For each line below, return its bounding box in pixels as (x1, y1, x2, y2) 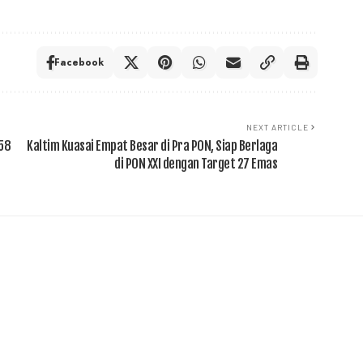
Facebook (54, 55, 105, 70)
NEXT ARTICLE (246, 122, 310, 132)
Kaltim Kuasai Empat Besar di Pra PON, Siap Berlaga (27, 138, 278, 154)
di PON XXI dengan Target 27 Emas (114, 156, 278, 172)
